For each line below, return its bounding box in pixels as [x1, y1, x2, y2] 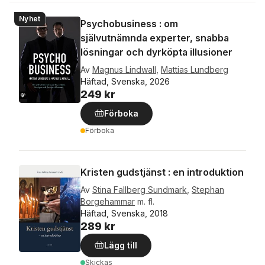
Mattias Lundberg [161, 64, 228, 75]
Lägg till [104, 240, 137, 250]
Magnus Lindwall [92, 64, 156, 75]
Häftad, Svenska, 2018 [80, 208, 168, 218]
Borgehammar [80, 196, 135, 206]
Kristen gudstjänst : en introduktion [80, 166, 244, 178]
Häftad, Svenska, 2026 [80, 76, 170, 86]
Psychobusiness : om [80, 18, 178, 30]
